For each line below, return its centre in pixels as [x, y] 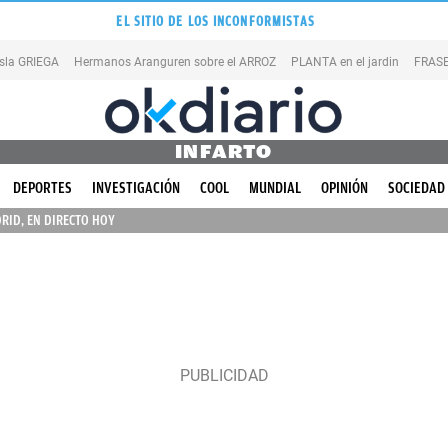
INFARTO [224, 151]
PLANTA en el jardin [345, 61]
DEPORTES [42, 188]
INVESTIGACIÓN [136, 188]
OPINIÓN [344, 188]
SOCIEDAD [416, 188]
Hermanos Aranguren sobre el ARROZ [175, 61]
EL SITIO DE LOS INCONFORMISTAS [216, 21]
